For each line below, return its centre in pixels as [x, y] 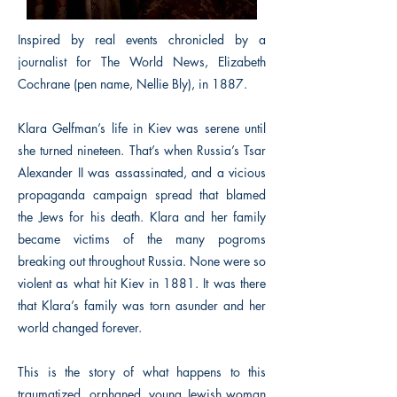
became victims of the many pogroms [142, 239]
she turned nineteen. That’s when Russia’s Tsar [142, 150]
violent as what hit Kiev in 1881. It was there [142, 283]
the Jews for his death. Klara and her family [142, 217]
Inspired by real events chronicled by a [142, 39]
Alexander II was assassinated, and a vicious [142, 172]
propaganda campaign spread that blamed [142, 195]
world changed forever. [80, 327]
